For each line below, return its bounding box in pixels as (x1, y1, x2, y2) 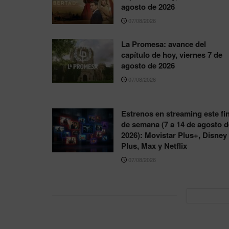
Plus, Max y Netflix (121, 140, 187, 151)
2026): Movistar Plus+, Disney (121, 129, 227, 141)
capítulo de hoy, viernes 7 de (121, 49, 222, 60)
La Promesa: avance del (121, 38, 206, 50)
